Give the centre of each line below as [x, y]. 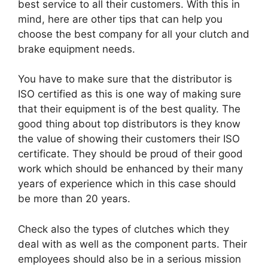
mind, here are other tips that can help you [120, 19]
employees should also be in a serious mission [130, 259]
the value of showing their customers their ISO [129, 139]
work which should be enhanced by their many [130, 169]
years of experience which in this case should [127, 184]
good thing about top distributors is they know [129, 124]
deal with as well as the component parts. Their [133, 244]
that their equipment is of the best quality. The [129, 109]
